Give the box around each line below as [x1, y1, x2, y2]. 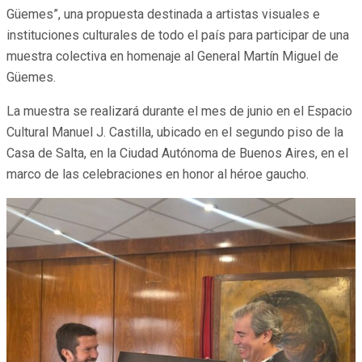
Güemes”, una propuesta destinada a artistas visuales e [6, 6, 320, 22]
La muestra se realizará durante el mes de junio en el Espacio [6, 103, 352, 119]
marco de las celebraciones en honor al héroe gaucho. [6, 166, 309, 182]
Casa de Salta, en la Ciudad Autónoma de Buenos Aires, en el [6, 145, 348, 161]
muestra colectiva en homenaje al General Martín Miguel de [6, 48, 339, 64]
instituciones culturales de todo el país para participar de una [6, 27, 349, 43]
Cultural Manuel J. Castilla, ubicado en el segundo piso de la [6, 124, 343, 140]
